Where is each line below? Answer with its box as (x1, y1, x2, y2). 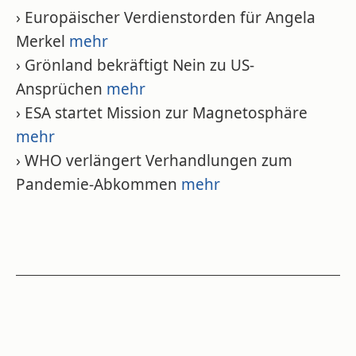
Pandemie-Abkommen (16, 174, 181, 195)
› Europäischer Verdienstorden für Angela (16, 7, 315, 28)
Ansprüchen (16, 79, 106, 99)
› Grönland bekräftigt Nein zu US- (16, 55, 254, 75)
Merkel (16, 31, 69, 52)
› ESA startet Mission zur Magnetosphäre (16, 103, 308, 123)
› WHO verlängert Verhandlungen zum (16, 150, 292, 171)
